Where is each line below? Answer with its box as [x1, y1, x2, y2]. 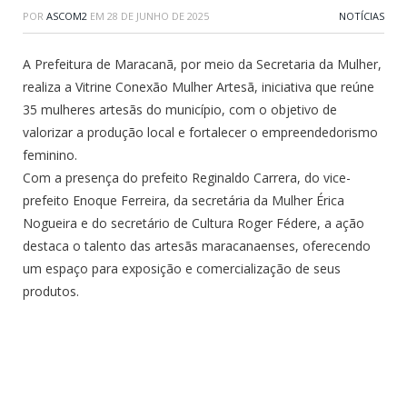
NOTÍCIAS [339, 9, 384, 24]
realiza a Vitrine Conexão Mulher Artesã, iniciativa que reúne [23, 78, 374, 96]
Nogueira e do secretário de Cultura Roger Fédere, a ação [23, 214, 364, 233]
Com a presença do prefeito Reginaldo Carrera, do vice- [23, 169, 351, 187]
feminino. [23, 146, 77, 164]
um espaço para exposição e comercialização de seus [23, 260, 341, 278]
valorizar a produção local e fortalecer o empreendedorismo [23, 124, 378, 142]
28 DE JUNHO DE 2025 [107, 9, 209, 24]
